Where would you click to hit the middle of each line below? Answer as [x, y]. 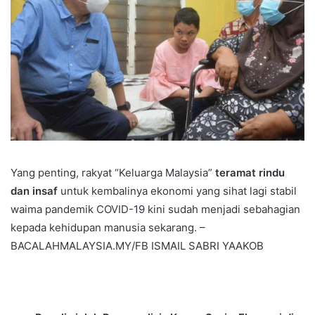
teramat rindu [250, 172]
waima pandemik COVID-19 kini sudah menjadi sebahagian [155, 209]
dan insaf [34, 191]
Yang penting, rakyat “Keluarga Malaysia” [113, 172]
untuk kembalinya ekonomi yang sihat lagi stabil [177, 191]
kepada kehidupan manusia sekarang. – [108, 227]
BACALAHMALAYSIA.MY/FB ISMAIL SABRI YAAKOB [137, 245]
